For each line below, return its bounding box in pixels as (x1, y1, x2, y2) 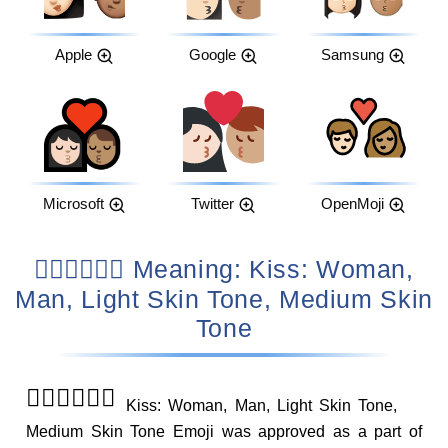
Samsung (320, 46, 384, 63)
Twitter (191, 196, 235, 213)
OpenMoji (320, 196, 384, 213)
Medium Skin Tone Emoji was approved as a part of (25, 422, 423, 441)
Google (189, 46, 237, 63)
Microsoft (42, 196, 104, 213)
